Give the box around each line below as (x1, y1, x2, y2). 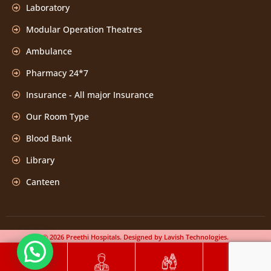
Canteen (25, 176, 60, 188)
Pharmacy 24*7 (25, 67, 88, 79)
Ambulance (25, 45, 72, 57)
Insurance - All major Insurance (25, 89, 154, 101)
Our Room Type (25, 111, 89, 123)
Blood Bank (25, 132, 72, 145)
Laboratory (25, 2, 70, 14)
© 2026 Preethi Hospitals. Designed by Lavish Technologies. (42, 232, 229, 242)
